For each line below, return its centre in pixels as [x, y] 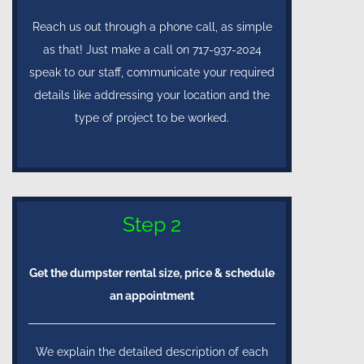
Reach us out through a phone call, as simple [152, 27]
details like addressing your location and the [152, 95]
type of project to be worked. [152, 118]
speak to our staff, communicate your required [152, 73]
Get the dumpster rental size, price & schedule [152, 273]
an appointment [152, 296]
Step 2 [152, 225]
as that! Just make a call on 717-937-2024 [152, 50]
